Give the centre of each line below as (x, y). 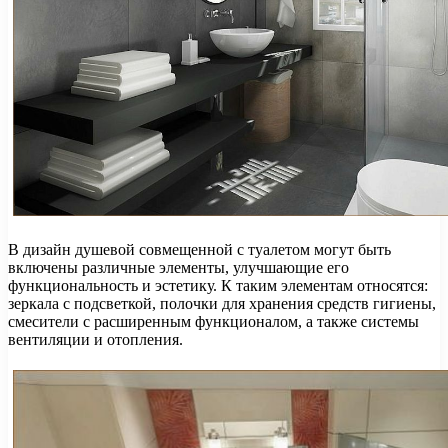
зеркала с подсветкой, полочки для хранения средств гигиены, (222, 303)
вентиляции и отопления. (95, 339)
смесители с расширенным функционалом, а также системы (213, 321)
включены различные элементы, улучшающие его (178, 267)
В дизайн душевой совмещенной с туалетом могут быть (199, 249)
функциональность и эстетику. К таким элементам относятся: (218, 285)
